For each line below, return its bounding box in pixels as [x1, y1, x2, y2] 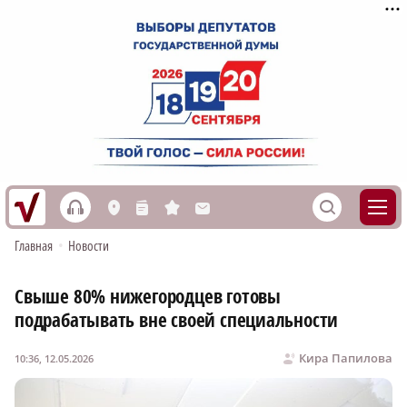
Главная [15, 236, 54, 255]
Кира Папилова [299, 350, 392, 367]
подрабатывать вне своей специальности [15, 307, 339, 333]
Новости [67, 236, 110, 255]
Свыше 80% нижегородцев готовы [15, 283, 281, 310]
